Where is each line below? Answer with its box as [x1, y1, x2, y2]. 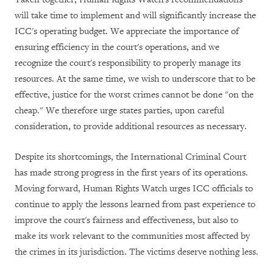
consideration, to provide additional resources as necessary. [15, 120, 247, 132]
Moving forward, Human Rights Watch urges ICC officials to [15, 182, 253, 194]
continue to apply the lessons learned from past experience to [15, 198, 255, 210]
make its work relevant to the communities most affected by [15, 230, 250, 242]
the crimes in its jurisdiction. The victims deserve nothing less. [15, 246, 258, 258]
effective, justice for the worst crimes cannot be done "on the [15, 88, 253, 101]
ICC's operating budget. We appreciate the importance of [15, 25, 239, 37]
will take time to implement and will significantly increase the [15, 9, 256, 21]
